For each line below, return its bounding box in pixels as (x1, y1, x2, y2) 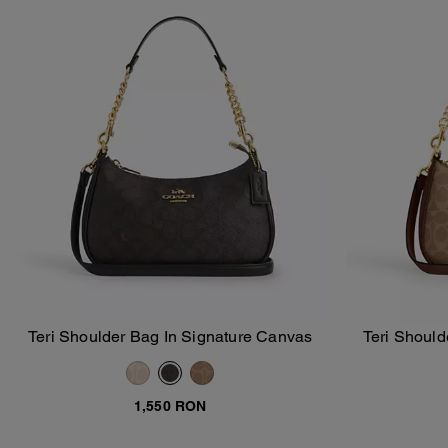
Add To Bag (135, 340, 227, 355)
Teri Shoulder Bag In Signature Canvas (28, 327, 313, 347)
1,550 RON (133, 398, 207, 415)
